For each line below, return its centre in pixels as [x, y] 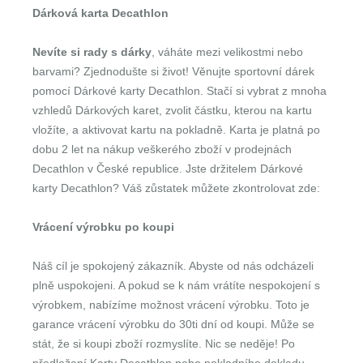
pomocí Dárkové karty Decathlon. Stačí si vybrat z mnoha [179, 91]
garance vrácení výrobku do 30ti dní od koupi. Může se [173, 324]
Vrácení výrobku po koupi [103, 227]
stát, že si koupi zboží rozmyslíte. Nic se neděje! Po [164, 344]
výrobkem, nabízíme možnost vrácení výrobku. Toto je [171, 305]
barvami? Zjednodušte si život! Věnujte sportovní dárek [173, 71]
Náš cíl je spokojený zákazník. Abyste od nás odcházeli [173, 266]
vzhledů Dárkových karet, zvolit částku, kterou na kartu [172, 110]
